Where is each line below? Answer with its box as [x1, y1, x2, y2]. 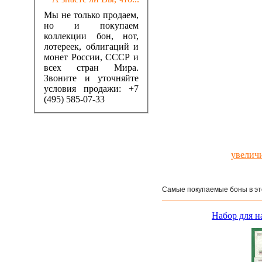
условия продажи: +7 [44, 83, 139, 94]
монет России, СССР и [44, 51, 139, 62]
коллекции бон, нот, [44, 30, 139, 41]
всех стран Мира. [44, 62, 139, 73]
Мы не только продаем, [44, 9, 139, 20]
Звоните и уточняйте [44, 73, 139, 83]
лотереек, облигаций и [44, 41, 139, 51]
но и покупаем [44, 20, 139, 30]
